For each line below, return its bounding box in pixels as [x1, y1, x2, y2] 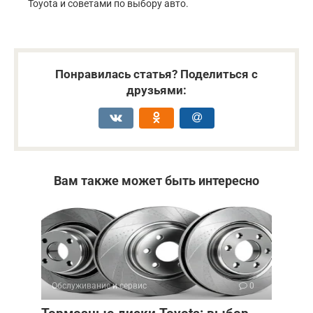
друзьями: [126, 82, 187, 97]
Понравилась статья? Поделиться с [55, 66, 258, 81]
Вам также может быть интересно [54, 173, 259, 188]
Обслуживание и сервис [52, 280, 147, 291]
